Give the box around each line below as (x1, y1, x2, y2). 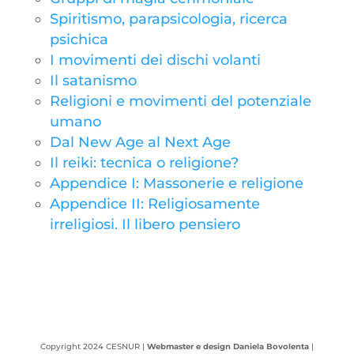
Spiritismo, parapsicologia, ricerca (49, 10, 288, 28)
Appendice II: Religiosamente (49, 195, 260, 213)
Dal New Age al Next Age (49, 134, 231, 151)
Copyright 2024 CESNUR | (40, 341, 147, 352)
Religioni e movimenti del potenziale (49, 92, 311, 110)
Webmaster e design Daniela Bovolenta (146, 341, 309, 352)
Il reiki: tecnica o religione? (49, 154, 239, 171)
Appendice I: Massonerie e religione (49, 175, 303, 192)
